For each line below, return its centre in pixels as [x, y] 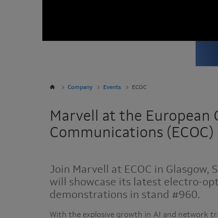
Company [80, 88]
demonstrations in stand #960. [125, 195]
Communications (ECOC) [132, 133]
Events [112, 88]
